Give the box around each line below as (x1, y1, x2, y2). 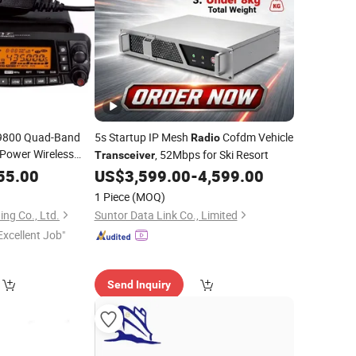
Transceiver (94, 149, 155, 161)
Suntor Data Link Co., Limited (94, 207, 238, 222)
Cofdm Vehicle (219, 130, 293, 145)
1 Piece (94, 189, 130, 204)
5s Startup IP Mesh (94, 130, 191, 145)
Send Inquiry (106, 278, 171, 291)
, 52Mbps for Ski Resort (154, 147, 269, 162)
